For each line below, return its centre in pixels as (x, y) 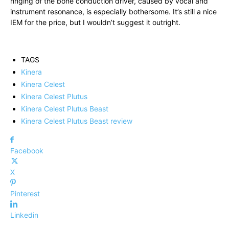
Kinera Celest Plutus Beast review (77, 121)
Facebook (27, 151)
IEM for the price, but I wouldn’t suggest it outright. (95, 22)
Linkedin (24, 215)
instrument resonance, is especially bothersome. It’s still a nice (113, 12)
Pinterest (25, 194)
